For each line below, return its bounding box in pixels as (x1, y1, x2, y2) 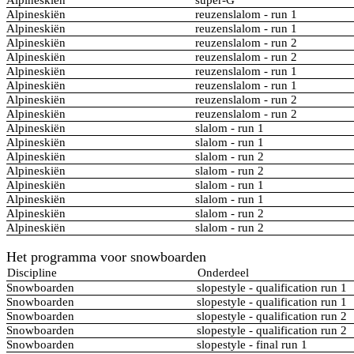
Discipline (7, 266, 57, 280)
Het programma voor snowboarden (6, 249, 206, 265)
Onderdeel (198, 266, 249, 280)
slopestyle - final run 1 (197, 338, 307, 352)
